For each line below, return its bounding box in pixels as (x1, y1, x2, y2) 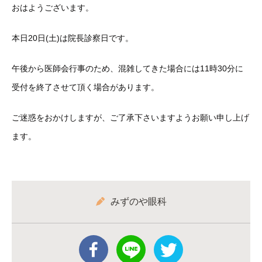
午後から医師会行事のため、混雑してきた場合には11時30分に (12, 64, 243, 73)
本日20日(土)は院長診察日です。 (12, 33, 133, 43)
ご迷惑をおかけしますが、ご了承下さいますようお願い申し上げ (12, 113, 249, 122)
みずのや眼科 (110, 196, 167, 206)
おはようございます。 (12, 3, 94, 12)
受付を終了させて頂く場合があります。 (12, 82, 159, 92)
